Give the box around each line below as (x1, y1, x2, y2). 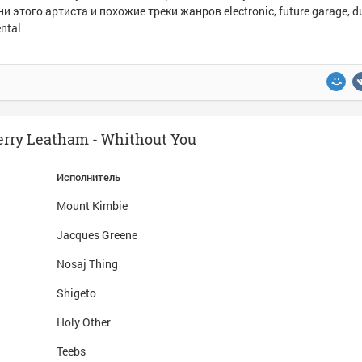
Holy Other (57, 314, 111, 330)
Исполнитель (57, 170, 120, 184)
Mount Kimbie (57, 198, 128, 213)
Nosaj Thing (57, 256, 118, 271)
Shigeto (57, 285, 96, 301)
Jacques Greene (57, 227, 137, 242)
